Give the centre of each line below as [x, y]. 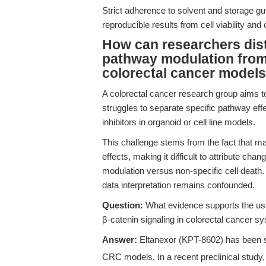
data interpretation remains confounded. [178, 185]
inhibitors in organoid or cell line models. [179, 122]
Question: [123, 205]
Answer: [120, 240]
